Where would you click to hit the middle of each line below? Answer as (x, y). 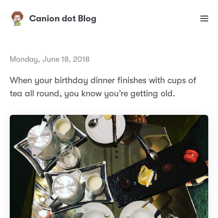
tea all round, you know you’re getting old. (92, 94)
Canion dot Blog (63, 19)
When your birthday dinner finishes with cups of (103, 81)
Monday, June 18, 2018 (50, 60)
